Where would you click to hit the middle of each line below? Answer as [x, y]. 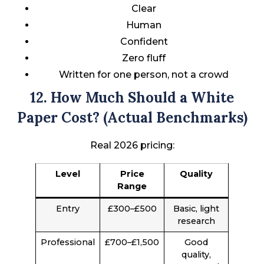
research [196, 221]
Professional [68, 242]
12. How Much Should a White [132, 98]
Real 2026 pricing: [132, 146]
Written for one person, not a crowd [144, 75]
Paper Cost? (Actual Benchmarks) [132, 118]
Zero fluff [144, 58]
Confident [144, 42]
